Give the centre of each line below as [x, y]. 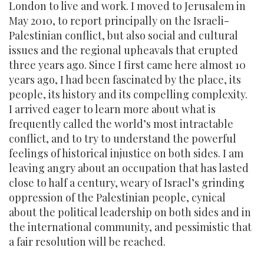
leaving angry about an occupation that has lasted [129, 168]
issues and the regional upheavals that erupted [123, 50]
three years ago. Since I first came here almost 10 [127, 65]
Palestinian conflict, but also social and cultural [123, 35]
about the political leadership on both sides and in [130, 212]
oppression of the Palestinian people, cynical [117, 197]
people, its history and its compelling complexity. [128, 94]
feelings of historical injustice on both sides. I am [126, 153]
